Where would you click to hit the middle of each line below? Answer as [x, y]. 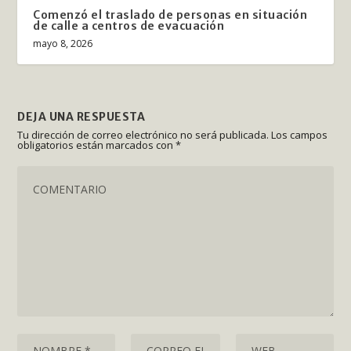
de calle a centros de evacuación [129, 25]
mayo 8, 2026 [63, 43]
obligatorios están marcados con [97, 145]
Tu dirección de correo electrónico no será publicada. [143, 134]
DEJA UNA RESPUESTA [81, 116]
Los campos [300, 134]
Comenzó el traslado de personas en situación [170, 14]
